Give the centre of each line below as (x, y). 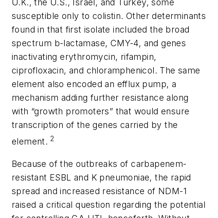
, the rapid (170, 177)
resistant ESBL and (52, 177)
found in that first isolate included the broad (101, 30)
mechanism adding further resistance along (100, 98)
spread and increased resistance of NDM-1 (99, 191)
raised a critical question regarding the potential (109, 204)
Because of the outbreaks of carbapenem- (99, 163)
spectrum (33, 43)
